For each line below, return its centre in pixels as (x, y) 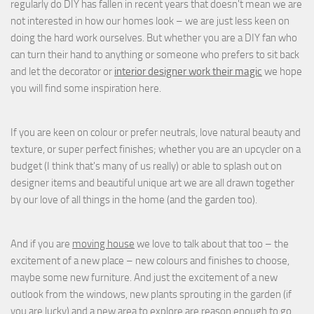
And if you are (41, 244)
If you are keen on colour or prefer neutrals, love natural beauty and (156, 132)
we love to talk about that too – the (212, 244)
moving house (103, 244)
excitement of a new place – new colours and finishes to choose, (150, 260)
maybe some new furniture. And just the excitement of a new (144, 277)
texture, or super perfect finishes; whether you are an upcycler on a (156, 149)
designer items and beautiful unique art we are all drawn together (152, 183)
